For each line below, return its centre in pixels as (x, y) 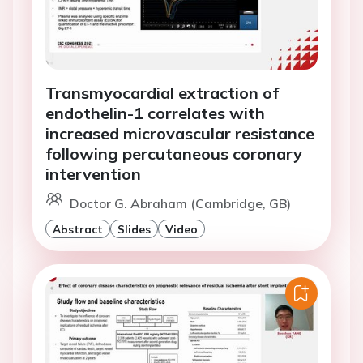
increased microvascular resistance (180, 134)
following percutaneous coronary (174, 154)
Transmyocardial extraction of (162, 93)
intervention (93, 174)
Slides (134, 229)
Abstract (78, 229)
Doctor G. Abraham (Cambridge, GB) (180, 204)
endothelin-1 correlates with (155, 113)
